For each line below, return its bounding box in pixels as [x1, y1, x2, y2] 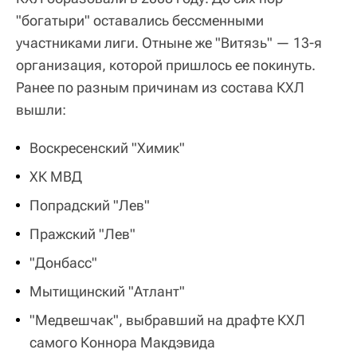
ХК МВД [29, 167, 82, 185]
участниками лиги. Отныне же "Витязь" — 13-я [16, 33, 322, 51]
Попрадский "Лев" [29, 196, 150, 214]
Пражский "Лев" [29, 225, 135, 242]
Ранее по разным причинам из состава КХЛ [16, 78, 304, 96]
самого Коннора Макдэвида [29, 333, 215, 351]
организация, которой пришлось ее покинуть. [16, 56, 316, 73]
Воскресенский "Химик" [29, 139, 185, 156]
